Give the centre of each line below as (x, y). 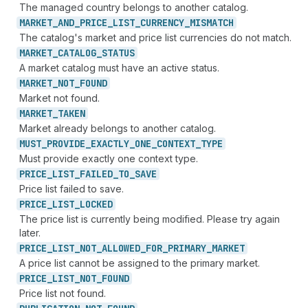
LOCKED (96, 204)
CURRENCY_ (165, 23)
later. (30, 233)
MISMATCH (212, 23)
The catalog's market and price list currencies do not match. (155, 37)
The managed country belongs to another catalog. (134, 7)
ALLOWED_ (124, 248)
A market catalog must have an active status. (119, 68)
